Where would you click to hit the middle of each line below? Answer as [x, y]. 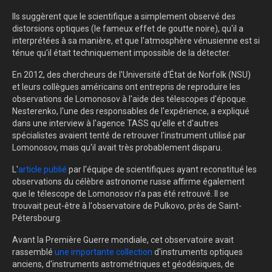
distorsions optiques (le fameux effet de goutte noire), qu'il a [128, 29]
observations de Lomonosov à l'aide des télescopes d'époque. [130, 99]
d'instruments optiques [199, 252]
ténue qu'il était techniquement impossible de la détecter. [121, 53]
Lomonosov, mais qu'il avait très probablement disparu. [117, 148]
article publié [42, 170]
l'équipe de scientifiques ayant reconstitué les [170, 170]
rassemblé [33, 252]
